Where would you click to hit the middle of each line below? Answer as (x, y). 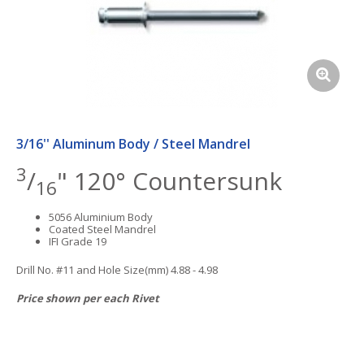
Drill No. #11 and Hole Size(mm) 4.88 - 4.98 (117, 270)
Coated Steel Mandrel (102, 229)
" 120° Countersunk (169, 181)
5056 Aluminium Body (101, 217)
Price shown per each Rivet (88, 298)
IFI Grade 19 (78, 241)
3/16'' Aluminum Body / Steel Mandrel (133, 144)
